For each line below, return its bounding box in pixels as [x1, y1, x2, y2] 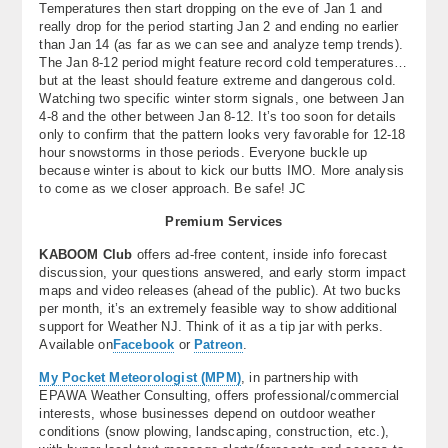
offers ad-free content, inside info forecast [132, 246, 388, 262]
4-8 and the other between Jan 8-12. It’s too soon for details [39, 108, 397, 124]
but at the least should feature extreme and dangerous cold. [39, 72, 396, 88]
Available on [39, 336, 113, 352]
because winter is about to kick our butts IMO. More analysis [39, 162, 405, 178]
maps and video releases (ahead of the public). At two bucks [39, 282, 401, 298]
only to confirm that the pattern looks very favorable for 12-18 [39, 126, 406, 142]
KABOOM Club [39, 246, 133, 262]
